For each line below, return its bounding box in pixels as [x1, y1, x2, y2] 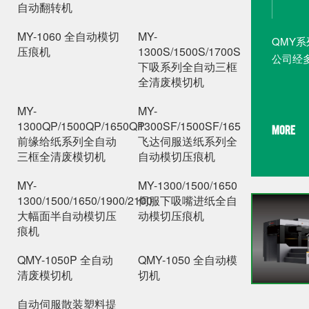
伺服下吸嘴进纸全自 [137, 192, 237, 208]
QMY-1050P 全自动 [17, 251, 113, 268]
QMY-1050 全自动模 [137, 251, 237, 268]
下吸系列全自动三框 [137, 58, 237, 74]
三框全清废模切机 [17, 148, 106, 164]
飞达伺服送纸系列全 [137, 132, 237, 149]
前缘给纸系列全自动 [17, 132, 117, 149]
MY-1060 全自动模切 [17, 28, 119, 44]
